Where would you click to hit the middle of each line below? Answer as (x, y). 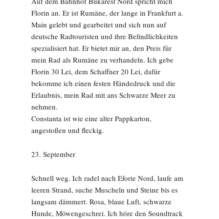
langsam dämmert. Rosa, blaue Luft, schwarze (101, 201)
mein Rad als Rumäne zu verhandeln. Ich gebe (102, 60)
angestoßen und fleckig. (68, 130)
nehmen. (44, 107)
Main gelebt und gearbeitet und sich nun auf (99, 24)
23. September (53, 154)
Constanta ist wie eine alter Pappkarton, (91, 118)
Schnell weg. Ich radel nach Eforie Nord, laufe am (107, 178)
